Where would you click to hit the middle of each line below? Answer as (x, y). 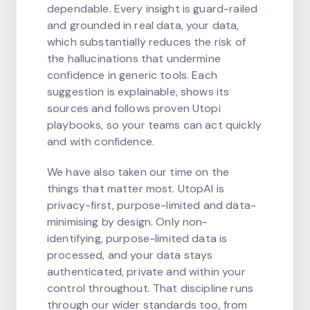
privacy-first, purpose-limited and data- (152, 205)
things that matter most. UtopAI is (136, 188)
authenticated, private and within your (146, 271)
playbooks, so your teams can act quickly (154, 125)
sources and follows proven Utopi (134, 108)
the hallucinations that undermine (134, 58)
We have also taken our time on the (138, 172)
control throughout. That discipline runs (150, 288)
